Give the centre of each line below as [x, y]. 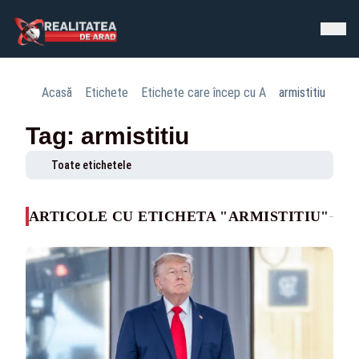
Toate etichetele [91, 165]
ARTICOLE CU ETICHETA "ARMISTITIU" [179, 216]
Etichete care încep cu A [204, 93]
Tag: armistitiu [107, 136]
